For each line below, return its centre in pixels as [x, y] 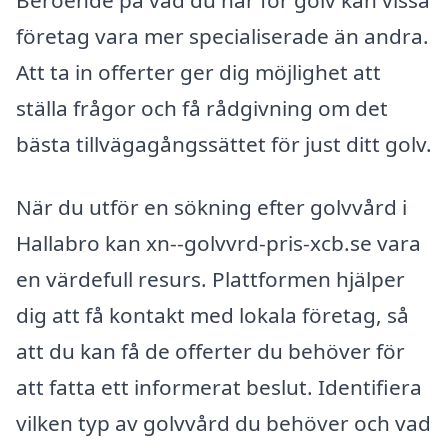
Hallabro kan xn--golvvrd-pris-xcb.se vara [218, 243]
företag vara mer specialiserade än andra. [222, 35]
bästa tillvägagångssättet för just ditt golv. [224, 143]
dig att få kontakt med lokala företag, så [212, 315]
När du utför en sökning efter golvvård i [211, 207]
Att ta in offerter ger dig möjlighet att [198, 71]
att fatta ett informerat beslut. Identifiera [219, 387]
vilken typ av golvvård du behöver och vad [223, 423]
